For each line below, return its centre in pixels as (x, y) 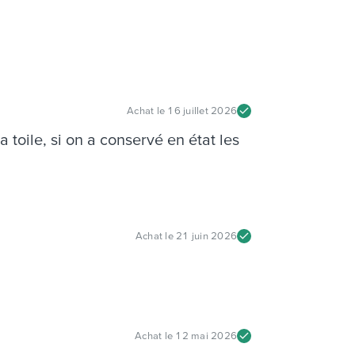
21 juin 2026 (206, 236)
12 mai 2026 (206, 336)
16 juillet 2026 (202, 111)
